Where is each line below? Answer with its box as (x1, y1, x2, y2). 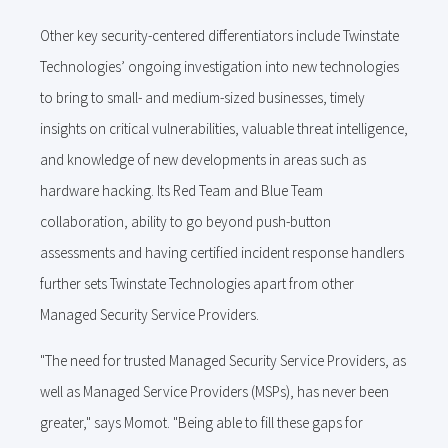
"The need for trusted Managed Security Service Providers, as (40, 351, 406, 370)
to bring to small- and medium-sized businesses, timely (40, 88, 365, 107)
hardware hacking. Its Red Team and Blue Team (40, 181, 323, 200)
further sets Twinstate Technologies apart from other (40, 274, 354, 293)
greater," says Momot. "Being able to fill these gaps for (40, 413, 363, 432)
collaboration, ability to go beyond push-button (40, 212, 331, 231)
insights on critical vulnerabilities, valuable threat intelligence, (40, 119, 408, 138)
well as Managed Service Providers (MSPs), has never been (40, 382, 389, 401)
